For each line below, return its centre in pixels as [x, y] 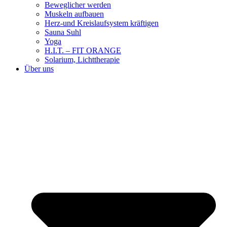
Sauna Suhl [63, 32]
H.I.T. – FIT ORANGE [83, 50]
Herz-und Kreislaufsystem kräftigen [102, 23]
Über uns [39, 68]
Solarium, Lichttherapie [82, 59]
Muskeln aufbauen [74, 14]
